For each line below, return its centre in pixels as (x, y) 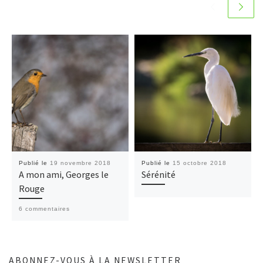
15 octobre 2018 (199, 163)
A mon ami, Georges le (63, 175)
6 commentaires (44, 209)
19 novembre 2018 (80, 163)
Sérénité (158, 175)
